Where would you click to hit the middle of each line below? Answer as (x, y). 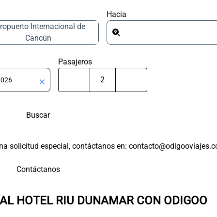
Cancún (38, 38)
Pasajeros (75, 62)
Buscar (38, 115)
